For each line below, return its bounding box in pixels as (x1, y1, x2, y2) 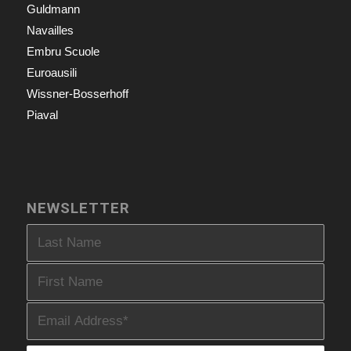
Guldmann (26, 2, 80, 16)
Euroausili (26, 65, 77, 79)
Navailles (26, 23, 74, 37)
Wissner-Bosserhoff (26, 86, 128, 100)
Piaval (26, 107, 58, 121)
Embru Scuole (26, 44, 100, 58)
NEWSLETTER (26, 199, 130, 217)
